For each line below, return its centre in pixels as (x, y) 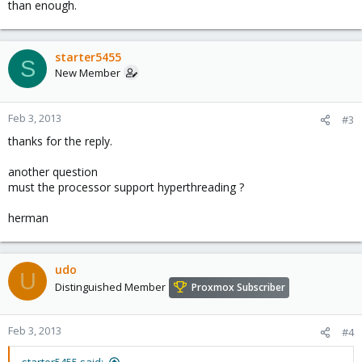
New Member (88, 73)
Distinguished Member (110, 287)
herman (28, 218)
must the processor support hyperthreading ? (126, 187)
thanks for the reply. (60, 141)
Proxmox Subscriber (238, 288)
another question (53, 172)
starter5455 (88, 57)
